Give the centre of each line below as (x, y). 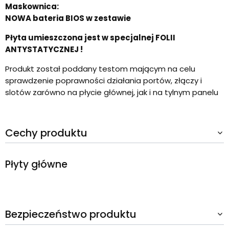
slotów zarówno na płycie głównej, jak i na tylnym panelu (112, 92)
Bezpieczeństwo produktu (71, 214)
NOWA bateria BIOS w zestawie (68, 18)
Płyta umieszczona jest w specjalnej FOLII (90, 37)
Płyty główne (36, 165)
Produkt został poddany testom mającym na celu (100, 68)
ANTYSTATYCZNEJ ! (44, 49)
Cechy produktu (46, 133)
